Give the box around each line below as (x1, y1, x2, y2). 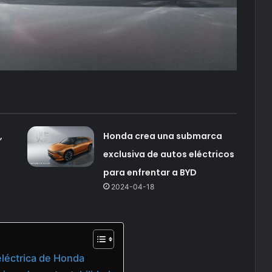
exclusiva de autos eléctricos (103, 148, 234, 160)
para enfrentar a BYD (103, 166, 197, 178)
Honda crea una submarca (103, 129, 222, 142)
